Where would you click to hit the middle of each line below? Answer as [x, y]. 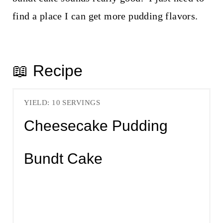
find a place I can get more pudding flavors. [106, 16]
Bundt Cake [63, 158]
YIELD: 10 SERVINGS [62, 102]
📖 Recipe [47, 71]
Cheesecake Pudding [96, 125]
